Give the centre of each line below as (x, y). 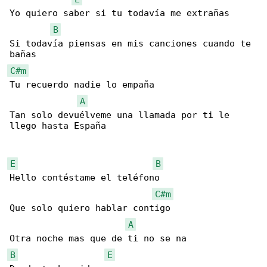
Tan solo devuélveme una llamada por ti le (122, 115)
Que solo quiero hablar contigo (90, 208)
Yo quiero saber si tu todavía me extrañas (119, 13)
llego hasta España (58, 126)
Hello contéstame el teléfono (85, 178)
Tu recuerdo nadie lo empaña (82, 85)
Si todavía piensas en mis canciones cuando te (133, 44)
